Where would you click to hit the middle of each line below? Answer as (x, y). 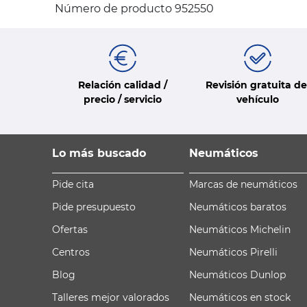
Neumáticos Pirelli (233, 252)
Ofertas (70, 229)
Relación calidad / (122, 85)
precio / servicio (122, 99)
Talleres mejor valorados (111, 297)
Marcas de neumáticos (243, 184)
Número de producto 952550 (134, 8)
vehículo (257, 99)
